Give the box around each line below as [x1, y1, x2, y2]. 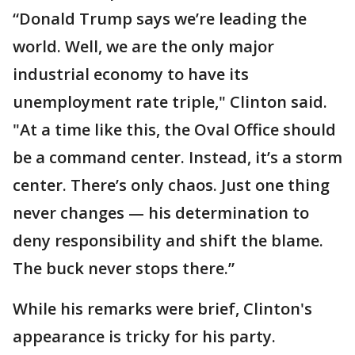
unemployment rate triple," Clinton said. [13, 91, 327, 113]
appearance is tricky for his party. [13, 326, 280, 347]
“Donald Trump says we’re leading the [13, 8, 307, 29]
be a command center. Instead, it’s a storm [13, 147, 342, 168]
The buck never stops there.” [13, 258, 235, 279]
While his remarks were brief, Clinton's [13, 298, 312, 319]
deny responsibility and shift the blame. [13, 230, 323, 251]
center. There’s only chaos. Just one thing [13, 174, 330, 196]
